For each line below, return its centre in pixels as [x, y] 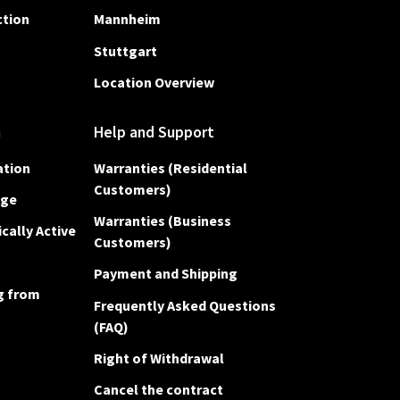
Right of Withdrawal [158, 358]
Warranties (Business [162, 221]
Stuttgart [125, 50]
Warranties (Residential [170, 167]
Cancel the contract [158, 389]
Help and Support [154, 132]
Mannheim [127, 19]
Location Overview [154, 82]
